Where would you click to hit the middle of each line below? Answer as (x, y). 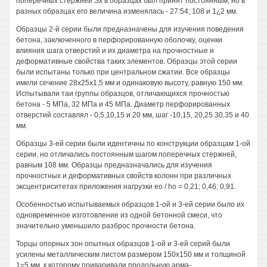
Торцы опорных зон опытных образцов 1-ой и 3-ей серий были (123, 244)
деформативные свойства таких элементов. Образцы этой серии (127, 61)
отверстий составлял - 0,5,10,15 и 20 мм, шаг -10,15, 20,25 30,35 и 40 (133, 115)
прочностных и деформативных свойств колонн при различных (124, 176)
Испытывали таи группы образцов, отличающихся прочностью (123, 94)
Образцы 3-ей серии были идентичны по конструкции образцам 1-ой (133, 144)
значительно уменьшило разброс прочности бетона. (106, 226)
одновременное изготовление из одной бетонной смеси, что (119, 215)
